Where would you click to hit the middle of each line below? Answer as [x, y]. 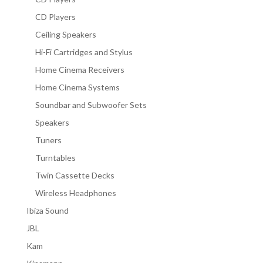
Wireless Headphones [75, 193]
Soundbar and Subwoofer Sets [91, 104]
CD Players [55, 16]
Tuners [48, 140]
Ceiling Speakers [65, 34]
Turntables [55, 157]
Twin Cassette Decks [75, 175]
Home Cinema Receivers [80, 69]
